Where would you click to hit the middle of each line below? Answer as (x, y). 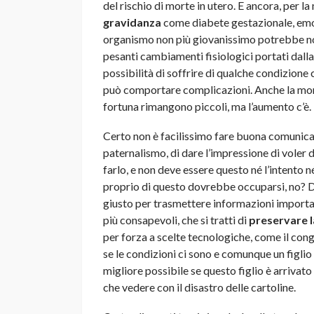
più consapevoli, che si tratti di (176, 219)
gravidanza (132, 22)
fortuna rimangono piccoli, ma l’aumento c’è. (207, 106)
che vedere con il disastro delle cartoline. (199, 287)
